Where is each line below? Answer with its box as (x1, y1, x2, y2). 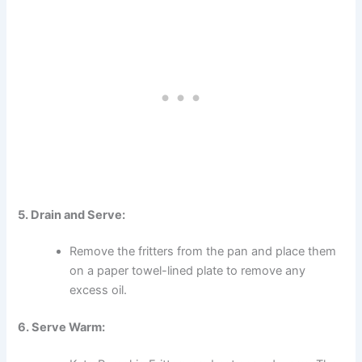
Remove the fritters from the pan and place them (69, 244, 337, 259)
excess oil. (69, 283, 128, 298)
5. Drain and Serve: (18, 207, 126, 222)
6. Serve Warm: (18, 320, 106, 335)
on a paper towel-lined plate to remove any (69, 263, 306, 279)
